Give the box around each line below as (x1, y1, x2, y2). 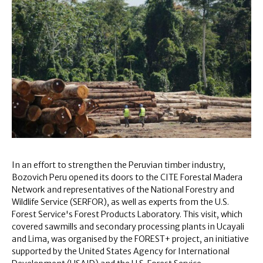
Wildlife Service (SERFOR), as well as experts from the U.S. (12, 196, 229, 207)
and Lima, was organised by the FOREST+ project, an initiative (12, 233, 249, 244)
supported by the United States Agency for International (12, 245, 230, 257)
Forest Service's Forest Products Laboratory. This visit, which (12, 208, 242, 220)
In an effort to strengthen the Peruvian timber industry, (12, 159, 225, 170)
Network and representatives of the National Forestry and (12, 184, 234, 195)
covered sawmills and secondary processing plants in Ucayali (12, 221, 244, 232)
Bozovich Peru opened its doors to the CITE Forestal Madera (12, 171, 242, 183)
